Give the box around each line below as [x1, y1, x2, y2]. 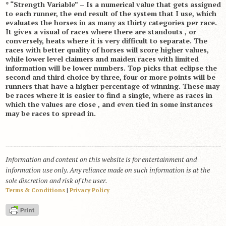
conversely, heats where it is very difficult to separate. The [5, 36, 207, 45]
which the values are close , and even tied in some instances [5, 99, 213, 109]
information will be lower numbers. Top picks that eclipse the [5, 63, 217, 73]
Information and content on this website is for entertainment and [5, 154, 197, 164]
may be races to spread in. [5, 108, 96, 118]
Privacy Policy [69, 186, 109, 194]
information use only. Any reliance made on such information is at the [5, 165, 210, 175]
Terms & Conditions [5, 186, 65, 194]
